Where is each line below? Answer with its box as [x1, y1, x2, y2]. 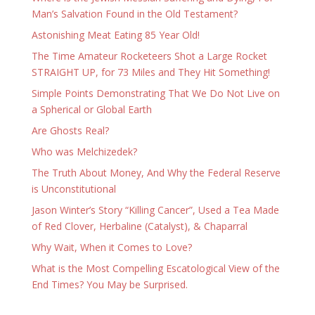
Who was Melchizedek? [31, 145, 137, 158]
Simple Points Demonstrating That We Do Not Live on [31, 86, 280, 100]
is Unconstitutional [31, 182, 116, 195]
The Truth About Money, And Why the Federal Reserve [31, 166, 281, 179]
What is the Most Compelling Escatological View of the [31, 262, 280, 275]
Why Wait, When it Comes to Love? [31, 240, 192, 254]
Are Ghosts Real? [31, 124, 109, 137]
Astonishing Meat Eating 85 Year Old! [31, 28, 200, 41]
